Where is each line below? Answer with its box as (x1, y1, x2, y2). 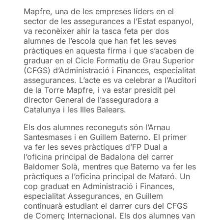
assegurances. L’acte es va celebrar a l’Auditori (24, 75, 196, 85)
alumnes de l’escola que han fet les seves (24, 35, 176, 46)
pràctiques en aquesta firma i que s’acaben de (24, 45, 194, 55)
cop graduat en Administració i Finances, (24, 181, 175, 191)
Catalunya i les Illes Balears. (24, 104, 126, 114)
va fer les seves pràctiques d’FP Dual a (24, 141, 167, 152)
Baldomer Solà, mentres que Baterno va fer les (24, 161, 196, 171)
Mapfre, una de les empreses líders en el (24, 6, 174, 16)
